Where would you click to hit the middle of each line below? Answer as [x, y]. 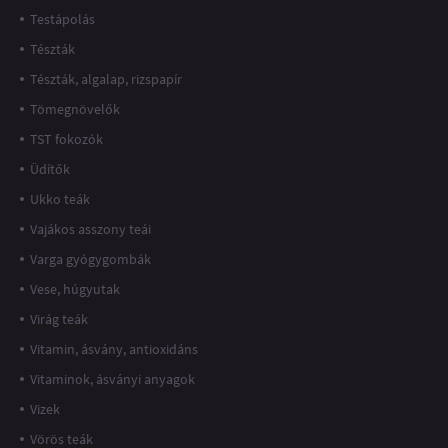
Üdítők [50, 168]
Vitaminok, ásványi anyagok [112, 378]
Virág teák [59, 318]
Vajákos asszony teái [90, 228]
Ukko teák [60, 198]
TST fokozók [66, 138]
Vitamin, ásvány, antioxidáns [114, 348]
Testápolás [62, 18]
